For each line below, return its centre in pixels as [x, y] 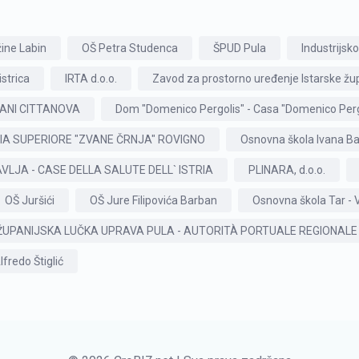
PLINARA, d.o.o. [287, 170]
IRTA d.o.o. [91, 79]
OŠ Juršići [30, 200]
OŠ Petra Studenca [130, 48]
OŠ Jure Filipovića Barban [153, 200]
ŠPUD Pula [240, 48]
